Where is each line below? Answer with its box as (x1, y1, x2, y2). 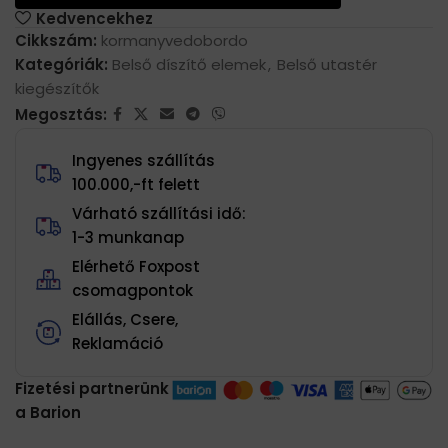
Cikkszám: (15, 30, 101, 52)
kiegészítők (15, 78, 99, 100)
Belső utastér (277, 54, 377, 76)
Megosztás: (15, 103, 107, 125)
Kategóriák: (15, 54, 108, 76)
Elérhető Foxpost (72, 256, 201, 278)
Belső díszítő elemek (112, 54, 266, 76)
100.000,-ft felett (72, 174, 201, 196)
